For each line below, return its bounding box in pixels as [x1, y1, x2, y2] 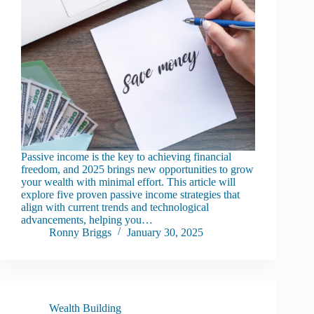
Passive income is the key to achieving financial [21, 151, 231, 163]
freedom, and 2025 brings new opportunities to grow [21, 163, 254, 176]
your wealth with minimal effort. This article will [21, 176, 235, 189]
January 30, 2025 [127, 226, 203, 239]
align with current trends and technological [21, 201, 209, 214]
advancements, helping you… [21, 214, 153, 226]
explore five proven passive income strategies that [21, 189, 240, 201]
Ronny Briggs [49, 226, 111, 239]
